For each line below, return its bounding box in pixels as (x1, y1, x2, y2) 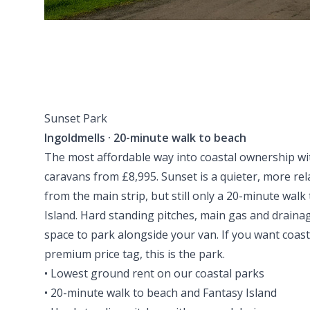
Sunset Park (44, 111, 107, 126)
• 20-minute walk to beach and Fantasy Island (44, 285, 277, 300)
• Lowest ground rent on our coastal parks (44, 266, 264, 281)
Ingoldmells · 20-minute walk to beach (44, 130, 246, 145)
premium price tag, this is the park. (44, 246, 225, 262)
